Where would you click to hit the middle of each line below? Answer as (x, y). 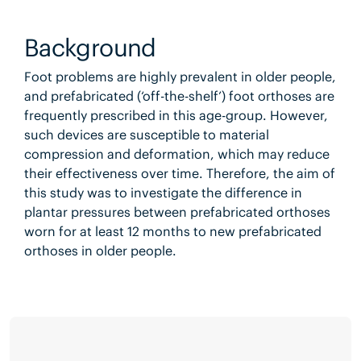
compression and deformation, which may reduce (176, 154)
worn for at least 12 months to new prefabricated (172, 231)
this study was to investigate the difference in (163, 192)
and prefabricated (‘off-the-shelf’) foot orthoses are (179, 95)
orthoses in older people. (100, 250)
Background (90, 47)
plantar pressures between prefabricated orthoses (177, 212)
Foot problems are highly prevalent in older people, (180, 76)
